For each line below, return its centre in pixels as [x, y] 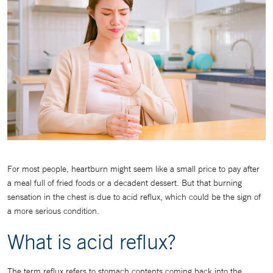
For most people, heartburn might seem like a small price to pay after [133, 168]
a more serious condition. [53, 211]
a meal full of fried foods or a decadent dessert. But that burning [125, 183]
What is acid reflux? [91, 241]
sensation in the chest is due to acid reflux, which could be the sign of [134, 197]
